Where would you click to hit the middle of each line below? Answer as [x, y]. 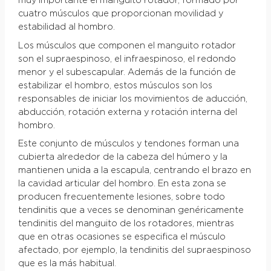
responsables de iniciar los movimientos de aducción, [132, 99]
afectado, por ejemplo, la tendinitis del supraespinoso [134, 251]
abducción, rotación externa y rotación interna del [127, 112]
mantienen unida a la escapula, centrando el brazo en [134, 171]
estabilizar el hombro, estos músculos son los [115, 86]
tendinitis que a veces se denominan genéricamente [131, 211]
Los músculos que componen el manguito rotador [127, 46]
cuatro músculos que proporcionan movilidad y [120, 14]
